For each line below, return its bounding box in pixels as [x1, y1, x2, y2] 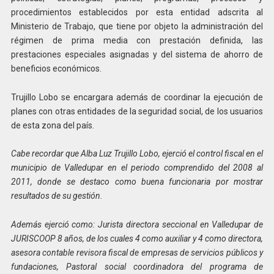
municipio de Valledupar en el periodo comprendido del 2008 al [10, 163, 264, 173]
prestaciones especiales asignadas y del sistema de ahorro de [10, 49, 264, 59]
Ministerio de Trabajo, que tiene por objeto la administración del [10, 21, 264, 31]
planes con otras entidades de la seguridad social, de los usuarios [10, 106, 264, 116]
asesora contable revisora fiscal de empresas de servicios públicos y [10, 248, 264, 258]
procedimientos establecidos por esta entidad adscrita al [10, 7, 264, 17]
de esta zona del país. [10, 120, 94, 130]
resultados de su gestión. [10, 191, 103, 201]
